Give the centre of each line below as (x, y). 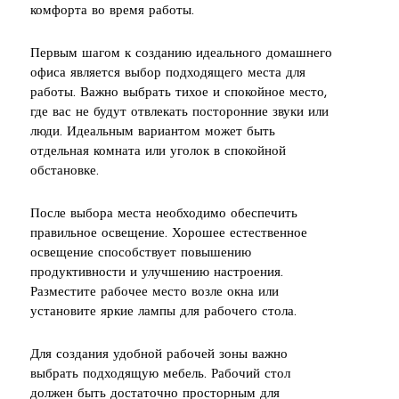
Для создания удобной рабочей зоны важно (159, 354)
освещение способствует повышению (141, 253)
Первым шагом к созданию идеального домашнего (181, 53)
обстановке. (65, 171)
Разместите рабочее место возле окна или (155, 292)
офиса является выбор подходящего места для (168, 73)
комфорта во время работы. (112, 11)
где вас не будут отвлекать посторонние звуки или (179, 112)
